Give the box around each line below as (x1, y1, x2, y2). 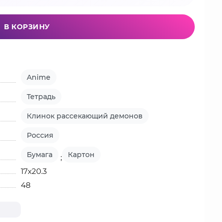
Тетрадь (27, 92, 56, 101)
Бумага (27, 150, 53, 159)
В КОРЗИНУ (4, 22, 50, 31)
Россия (27, 131, 54, 140)
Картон (68, 150, 95, 159)
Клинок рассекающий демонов (27, 111, 143, 120)
